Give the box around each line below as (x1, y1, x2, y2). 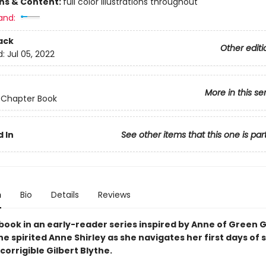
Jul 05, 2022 (7, 48, 55, 61)
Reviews (97, 189, 131, 201)
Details (50, 189, 79, 201)
